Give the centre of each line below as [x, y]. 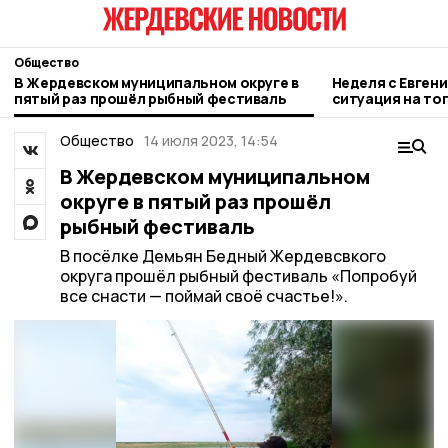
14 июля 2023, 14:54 [211, 140]
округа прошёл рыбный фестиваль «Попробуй [238, 276]
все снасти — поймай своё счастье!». [203, 296]
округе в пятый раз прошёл [195, 201]
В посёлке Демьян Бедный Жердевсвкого [222, 256]
